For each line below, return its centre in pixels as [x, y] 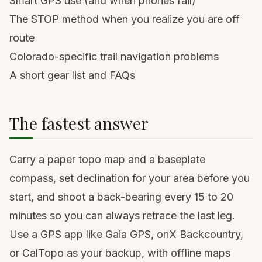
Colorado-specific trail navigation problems [114, 56]
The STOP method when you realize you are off [125, 19]
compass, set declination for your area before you [130, 178]
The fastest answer [79, 123]
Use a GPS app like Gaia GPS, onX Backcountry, [126, 234]
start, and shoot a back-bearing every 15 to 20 [121, 196]
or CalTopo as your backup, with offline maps [120, 253]
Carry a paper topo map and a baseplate [107, 159]
